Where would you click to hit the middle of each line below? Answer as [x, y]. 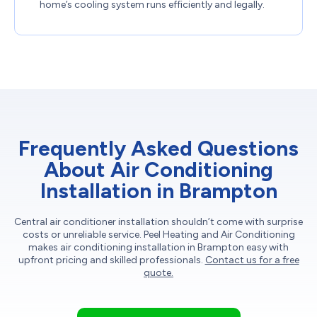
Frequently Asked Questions [158, 149]
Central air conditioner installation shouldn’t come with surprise [158, 222]
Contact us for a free [252, 260]
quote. [158, 273]
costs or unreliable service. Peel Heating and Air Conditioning [158, 235]
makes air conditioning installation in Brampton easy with [158, 248]
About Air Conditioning [158, 170]
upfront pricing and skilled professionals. [111, 260]
